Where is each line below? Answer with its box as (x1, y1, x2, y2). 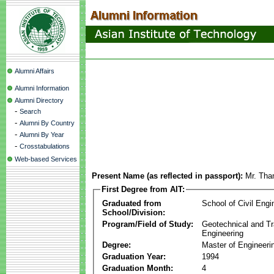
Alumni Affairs (15, 67, 54, 75)
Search (20, 108, 41, 115)
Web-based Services (15, 155, 77, 163)
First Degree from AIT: (102, 185, 185, 194)
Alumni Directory (15, 97, 64, 104)
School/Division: (102, 207, 165, 217)
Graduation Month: (102, 263, 173, 273)
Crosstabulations (20, 143, 70, 150)
